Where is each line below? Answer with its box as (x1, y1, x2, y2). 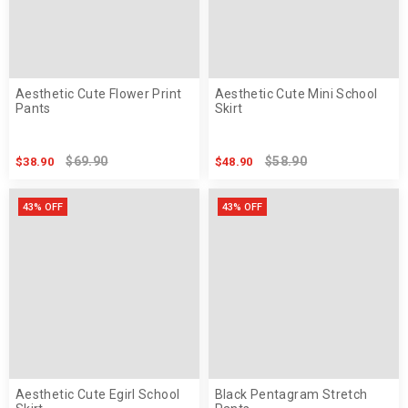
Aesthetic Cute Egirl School (15, 387, 180, 403)
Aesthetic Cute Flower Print (15, 87, 182, 102)
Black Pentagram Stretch (214, 387, 368, 403)
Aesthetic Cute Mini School (214, 87, 378, 102)
